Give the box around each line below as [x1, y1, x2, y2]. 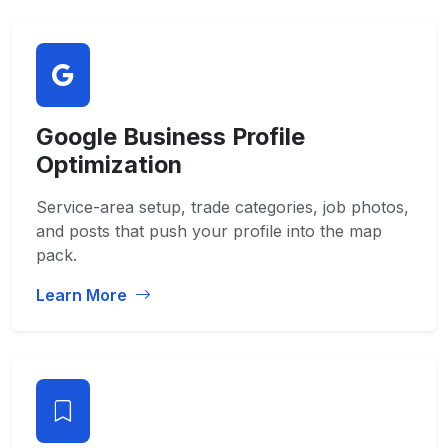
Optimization [36, 150, 182, 179]
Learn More [36, 285, 131, 305]
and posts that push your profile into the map [36, 221, 382, 241]
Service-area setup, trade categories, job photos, [36, 197, 409, 217]
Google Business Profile [36, 122, 305, 151]
